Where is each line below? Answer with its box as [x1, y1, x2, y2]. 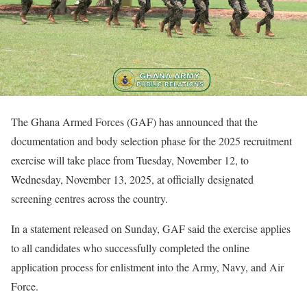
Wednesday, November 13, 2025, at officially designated [11, 171, 254, 186]
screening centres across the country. [11, 191, 168, 206]
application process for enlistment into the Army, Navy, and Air [11, 259, 284, 274]
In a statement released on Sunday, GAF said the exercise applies [11, 221, 291, 236]
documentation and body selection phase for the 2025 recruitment [11, 133, 292, 148]
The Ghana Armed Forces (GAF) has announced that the [11, 114, 258, 129]
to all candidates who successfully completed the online [11, 240, 249, 255]
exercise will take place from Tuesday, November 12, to [11, 152, 249, 167]
